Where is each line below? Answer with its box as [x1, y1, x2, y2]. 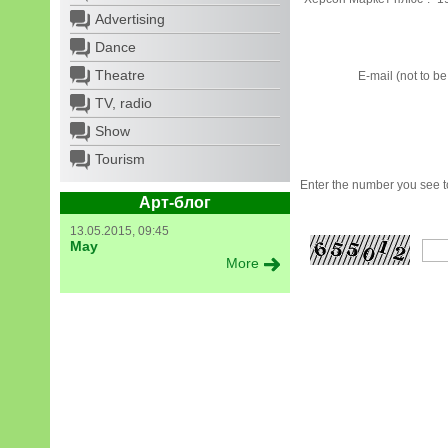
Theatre [95, 67, 145, 83]
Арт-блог [139, 194, 211, 211]
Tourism [95, 151, 145, 167]
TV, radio [95, 95, 152, 111]
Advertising [95, 11, 165, 27]
